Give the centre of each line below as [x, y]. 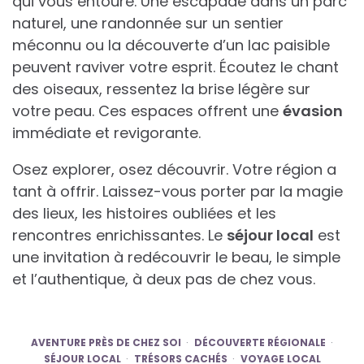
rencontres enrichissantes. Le [119, 235]
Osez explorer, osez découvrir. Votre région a [174, 169]
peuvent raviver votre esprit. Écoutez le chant [175, 67]
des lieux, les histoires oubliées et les [144, 213]
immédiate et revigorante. [106, 132]
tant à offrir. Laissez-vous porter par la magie [178, 191]
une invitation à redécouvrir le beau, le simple [176, 257]
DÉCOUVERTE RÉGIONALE [260, 342]
